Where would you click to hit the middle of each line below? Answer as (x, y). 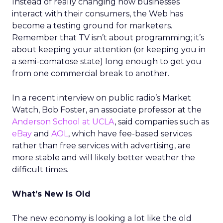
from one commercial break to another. (91, 73)
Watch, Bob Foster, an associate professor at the (107, 110)
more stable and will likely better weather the (104, 158)
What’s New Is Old (51, 194)
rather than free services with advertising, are (101, 146)
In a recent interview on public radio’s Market (102, 98)
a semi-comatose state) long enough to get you (107, 61)
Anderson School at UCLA (63, 122)
